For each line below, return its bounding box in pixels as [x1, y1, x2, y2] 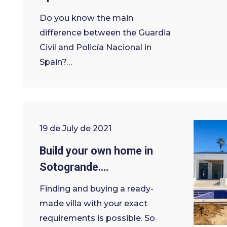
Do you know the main [40, 12, 134, 23]
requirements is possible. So [40, 213, 156, 223]
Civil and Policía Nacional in [40, 42, 152, 52]
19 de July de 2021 [40, 123, 112, 134]
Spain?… [40, 56, 72, 67]
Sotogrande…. [40, 160, 109, 173]
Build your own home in [40, 144, 154, 157]
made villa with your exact [40, 198, 148, 209]
